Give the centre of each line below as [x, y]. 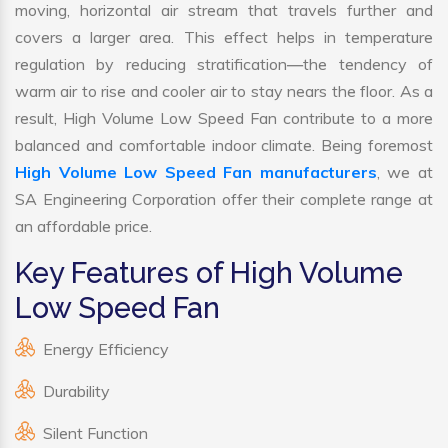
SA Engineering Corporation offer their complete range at [224, 199]
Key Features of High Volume [209, 273]
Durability [76, 391]
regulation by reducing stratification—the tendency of [224, 64]
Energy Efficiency [106, 349]
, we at [405, 172]
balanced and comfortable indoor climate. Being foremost [224, 145]
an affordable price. [83, 226]
